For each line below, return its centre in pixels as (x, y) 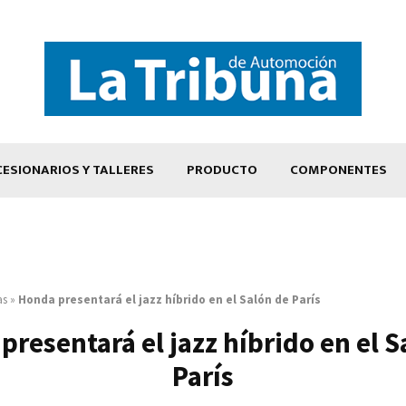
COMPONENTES (338, 169)
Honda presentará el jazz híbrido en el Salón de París (169, 299)
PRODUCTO (222, 169)
